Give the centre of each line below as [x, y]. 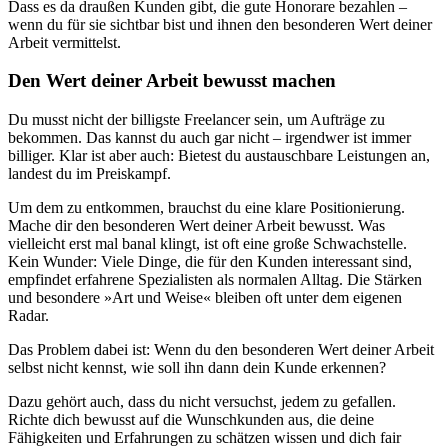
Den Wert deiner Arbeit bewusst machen [172, 81]
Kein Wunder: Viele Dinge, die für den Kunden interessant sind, [210, 261]
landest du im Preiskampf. [89, 173]
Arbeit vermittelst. [64, 42]
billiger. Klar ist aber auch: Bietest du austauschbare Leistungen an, [219, 155]
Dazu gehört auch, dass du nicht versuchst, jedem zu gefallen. [202, 401]
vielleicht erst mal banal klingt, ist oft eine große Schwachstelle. [207, 243]
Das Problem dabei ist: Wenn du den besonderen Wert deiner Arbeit [221, 349]
